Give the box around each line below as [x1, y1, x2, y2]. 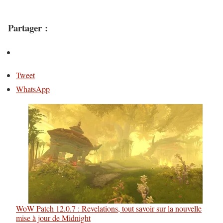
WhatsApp [16, 84, 50, 95]
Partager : [8, 20, 48, 34]
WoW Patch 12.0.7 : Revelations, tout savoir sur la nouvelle [16, 203, 202, 214]
